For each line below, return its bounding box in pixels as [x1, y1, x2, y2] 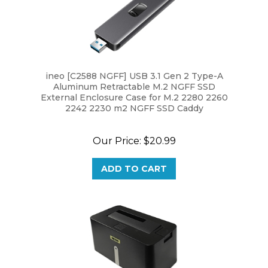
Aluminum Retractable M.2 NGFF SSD [53, 68, 215, 79]
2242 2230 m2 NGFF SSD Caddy [65, 90, 203, 100]
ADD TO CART [101, 150, 167, 161]
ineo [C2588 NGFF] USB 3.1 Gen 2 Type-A [45, 57, 223, 68]
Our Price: [92, 122, 141, 133]
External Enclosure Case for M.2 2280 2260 [40, 79, 228, 90]
